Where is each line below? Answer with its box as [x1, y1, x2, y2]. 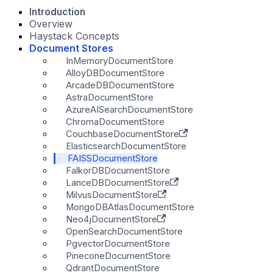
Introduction [29, 5, 85, 18]
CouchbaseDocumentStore [66, 128, 179, 140]
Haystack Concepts [29, 29, 119, 42]
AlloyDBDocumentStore [66, 67, 165, 79]
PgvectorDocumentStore [66, 238, 170, 249]
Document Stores [29, 41, 113, 54]
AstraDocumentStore [66, 91, 154, 103]
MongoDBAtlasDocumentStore [66, 201, 194, 213]
